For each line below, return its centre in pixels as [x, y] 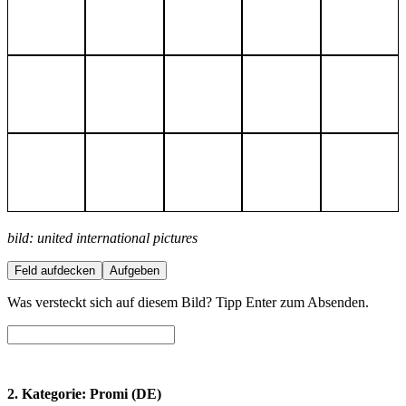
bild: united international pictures [102, 237]
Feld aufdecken [55, 270]
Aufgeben [135, 270]
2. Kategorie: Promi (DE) [84, 393]
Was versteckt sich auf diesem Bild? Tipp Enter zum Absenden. [188, 302]
